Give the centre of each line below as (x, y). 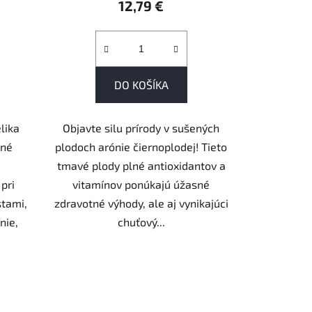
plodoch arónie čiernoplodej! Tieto (141, 147)
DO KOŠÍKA (141, 85)
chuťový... (141, 222)
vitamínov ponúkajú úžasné (141, 185)
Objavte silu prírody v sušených (141, 128)
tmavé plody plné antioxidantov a (141, 166)
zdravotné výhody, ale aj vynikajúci (141, 203)
